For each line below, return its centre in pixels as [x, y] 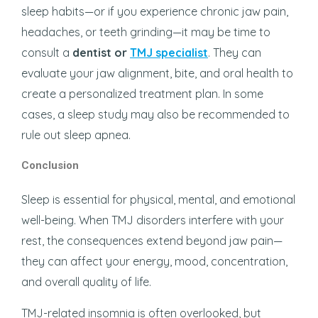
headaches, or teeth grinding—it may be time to [146, 32]
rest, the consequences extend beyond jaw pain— [152, 240]
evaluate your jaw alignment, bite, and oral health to [157, 73]
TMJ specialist [169, 52]
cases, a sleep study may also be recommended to [155, 114]
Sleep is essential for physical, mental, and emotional [158, 199]
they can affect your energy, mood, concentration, [154, 261]
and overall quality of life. [86, 281]
